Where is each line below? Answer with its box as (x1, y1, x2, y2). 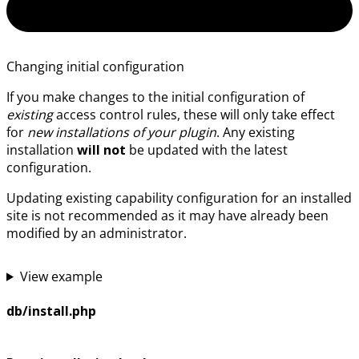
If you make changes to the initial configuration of (6, 87, 305, 106)
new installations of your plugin (27, 123, 216, 141)
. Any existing (216, 123, 295, 141)
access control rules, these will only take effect (53, 105, 335, 123)
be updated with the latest (126, 140, 288, 159)
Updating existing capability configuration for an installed (6, 188, 352, 207)
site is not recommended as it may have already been (6, 206, 329, 224)
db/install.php (6, 302, 96, 321)
